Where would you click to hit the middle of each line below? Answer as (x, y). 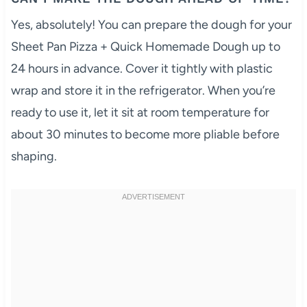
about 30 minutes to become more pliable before (145, 134)
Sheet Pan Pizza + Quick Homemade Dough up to (145, 46)
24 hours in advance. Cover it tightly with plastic (142, 68)
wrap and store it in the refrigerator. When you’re (143, 90)
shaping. (34, 156)
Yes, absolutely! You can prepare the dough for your (151, 24)
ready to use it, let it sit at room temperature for (140, 112)
